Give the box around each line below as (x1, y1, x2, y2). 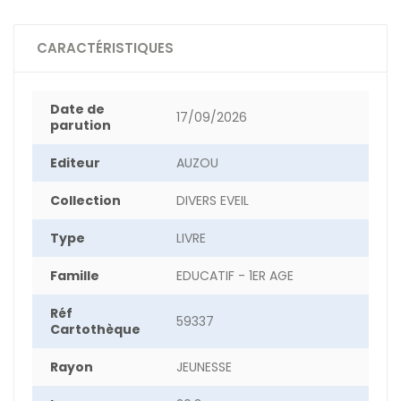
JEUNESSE (176, 358, 232, 376)
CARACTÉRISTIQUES (37, 38, 174, 57)
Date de (50, 100, 105, 118)
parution (50, 116, 111, 134)
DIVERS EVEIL (176, 192, 249, 209)
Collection (50, 192, 121, 209)
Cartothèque (50, 320, 141, 338)
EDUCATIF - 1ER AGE (176, 267, 294, 285)
